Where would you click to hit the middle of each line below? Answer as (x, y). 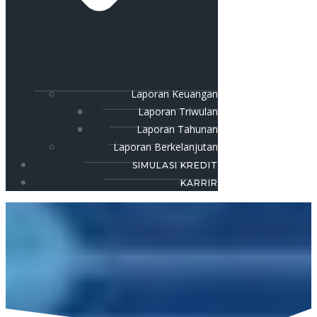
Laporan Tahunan (177, 129)
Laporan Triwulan (178, 112)
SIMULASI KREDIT (175, 166)
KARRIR (199, 183)
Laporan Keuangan (174, 94)
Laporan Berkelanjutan (166, 147)
